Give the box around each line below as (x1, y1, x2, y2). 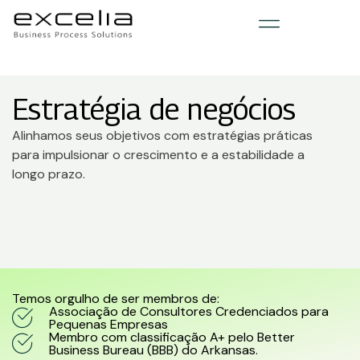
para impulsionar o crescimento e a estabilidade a (12, 146, 305, 163)
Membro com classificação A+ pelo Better (48, 329, 295, 346)
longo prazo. (12, 166, 85, 182)
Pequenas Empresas (48, 316, 168, 333)
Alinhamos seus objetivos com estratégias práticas (12, 127, 313, 144)
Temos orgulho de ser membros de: (12, 290, 219, 307)
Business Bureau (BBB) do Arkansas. (48, 342, 258, 358)
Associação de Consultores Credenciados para (48, 303, 329, 320)
